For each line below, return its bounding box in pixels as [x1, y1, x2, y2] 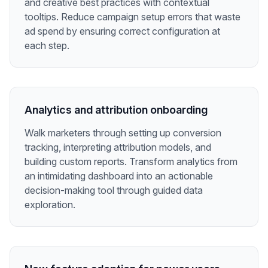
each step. [25, 39, 69, 51]
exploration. [25, 198, 75, 211]
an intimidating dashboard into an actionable [25, 169, 213, 182]
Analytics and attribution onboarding [25, 103, 208, 116]
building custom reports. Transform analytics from [25, 155, 237, 167]
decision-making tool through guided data [25, 184, 203, 196]
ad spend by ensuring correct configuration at [25, 25, 220, 37]
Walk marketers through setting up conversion [25, 126, 221, 139]
